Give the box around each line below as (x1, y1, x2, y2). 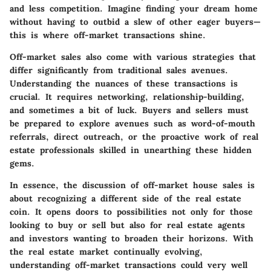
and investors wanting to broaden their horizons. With (10, 232, 253, 244)
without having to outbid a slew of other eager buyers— (10, 16, 261, 27)
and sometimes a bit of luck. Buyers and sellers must (10, 104, 249, 116)
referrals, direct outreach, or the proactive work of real (10, 131, 258, 142)
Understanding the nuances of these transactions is (10, 77, 238, 89)
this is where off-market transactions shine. (10, 29, 206, 41)
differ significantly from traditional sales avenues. (10, 64, 228, 76)
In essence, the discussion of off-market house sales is (10, 179, 255, 191)
